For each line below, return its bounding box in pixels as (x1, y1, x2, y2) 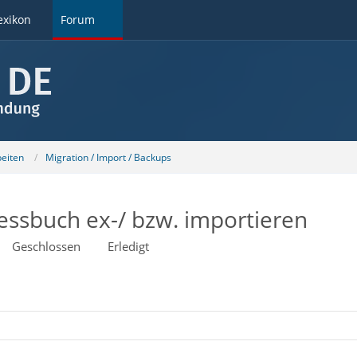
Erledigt (107, 238, 149, 254)
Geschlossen (11, 238, 80, 254)
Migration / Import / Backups (45, 150, 171, 164)
